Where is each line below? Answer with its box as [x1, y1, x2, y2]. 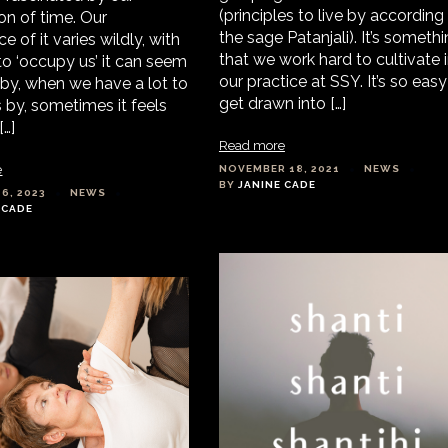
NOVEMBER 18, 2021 [218, 163, 340, 175]
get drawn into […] [218, 94, 346, 114]
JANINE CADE [237, 179, 316, 191]
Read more [218, 138, 285, 154]
